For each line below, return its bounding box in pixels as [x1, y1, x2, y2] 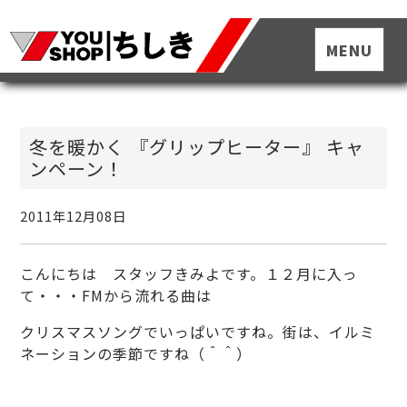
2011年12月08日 [20, 206, 127, 225]
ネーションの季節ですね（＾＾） [20, 342, 253, 364]
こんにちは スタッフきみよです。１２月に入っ [20, 263, 359, 284]
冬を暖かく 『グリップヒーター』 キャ [29, 134, 365, 160]
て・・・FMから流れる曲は [20, 284, 213, 306]
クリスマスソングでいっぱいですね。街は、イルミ [20, 321, 376, 342]
